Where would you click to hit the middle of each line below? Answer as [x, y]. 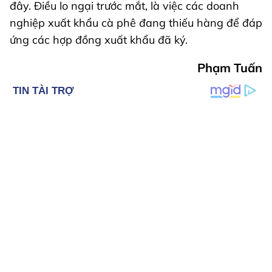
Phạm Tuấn [230, 67]
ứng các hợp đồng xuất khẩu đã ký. [99, 39]
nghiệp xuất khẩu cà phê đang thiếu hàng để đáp [136, 22]
